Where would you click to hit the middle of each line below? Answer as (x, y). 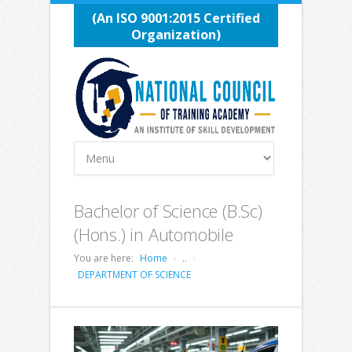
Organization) (176, 35)
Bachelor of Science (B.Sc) (168, 211)
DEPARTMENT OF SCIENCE (134, 275)
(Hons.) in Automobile (154, 234)
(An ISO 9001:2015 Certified (176, 18)
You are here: (104, 258)
